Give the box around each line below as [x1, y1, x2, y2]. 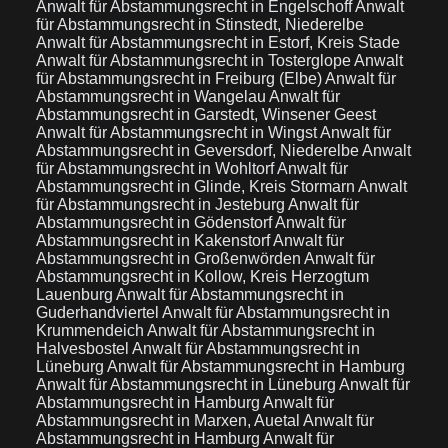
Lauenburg [36, 286, 116, 303]
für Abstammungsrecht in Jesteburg [36, 196, 288, 213]
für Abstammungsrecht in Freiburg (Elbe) [36, 70, 325, 87]
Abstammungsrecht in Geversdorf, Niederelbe [36, 142, 362, 159]
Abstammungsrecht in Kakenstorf [36, 232, 273, 249]
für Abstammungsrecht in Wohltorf [36, 160, 277, 177]
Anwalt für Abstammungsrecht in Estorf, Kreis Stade [36, 34, 400, 51]
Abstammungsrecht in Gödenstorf [36, 214, 275, 231]
